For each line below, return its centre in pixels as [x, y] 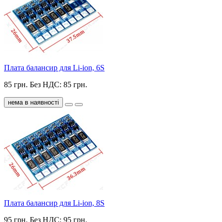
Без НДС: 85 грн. [58, 85]
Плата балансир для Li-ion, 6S [54, 68]
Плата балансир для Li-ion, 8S [54, 203]
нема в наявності [33, 103]
